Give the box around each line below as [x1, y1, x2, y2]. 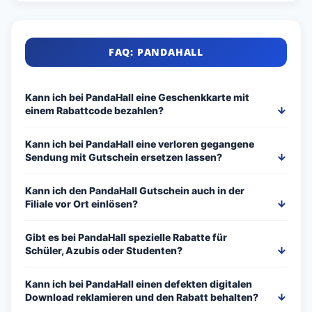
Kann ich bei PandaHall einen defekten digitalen [25, 278, 252, 290]
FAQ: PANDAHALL [108, 45, 204, 59]
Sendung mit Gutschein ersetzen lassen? [25, 151, 222, 164]
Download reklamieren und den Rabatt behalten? [25, 291, 258, 304]
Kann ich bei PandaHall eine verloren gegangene [25, 138, 254, 150]
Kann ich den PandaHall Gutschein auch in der [25, 185, 244, 197]
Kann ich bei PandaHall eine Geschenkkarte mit [25, 91, 249, 104]
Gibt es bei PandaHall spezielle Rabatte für [25, 231, 227, 244]
